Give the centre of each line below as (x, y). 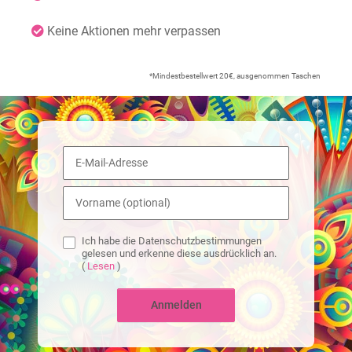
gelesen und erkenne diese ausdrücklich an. (179, 253)
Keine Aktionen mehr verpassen (132, 31)
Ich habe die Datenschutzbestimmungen (172, 240)
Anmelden (176, 304)
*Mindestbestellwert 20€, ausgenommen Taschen (235, 75)
